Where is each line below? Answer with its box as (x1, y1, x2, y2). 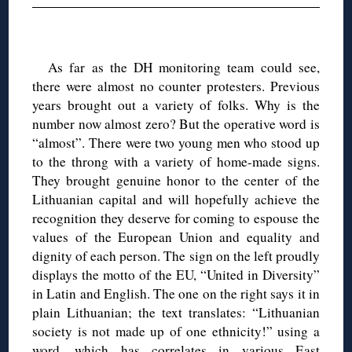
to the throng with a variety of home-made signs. (32, 152, 320, 171)
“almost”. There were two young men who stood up (32, 134, 320, 152)
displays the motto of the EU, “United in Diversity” (32, 266, 320, 284)
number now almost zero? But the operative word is (32, 115, 320, 134)
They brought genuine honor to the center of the (32, 171, 320, 190)
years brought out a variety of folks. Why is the (32, 96, 320, 115)
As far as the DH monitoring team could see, (48, 58, 320, 77)
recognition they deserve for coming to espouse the (32, 209, 320, 228)
